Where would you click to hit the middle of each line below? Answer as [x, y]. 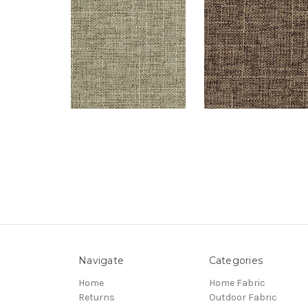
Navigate [101, 261]
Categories [235, 261]
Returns [97, 298]
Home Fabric [237, 283]
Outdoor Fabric [243, 298]
